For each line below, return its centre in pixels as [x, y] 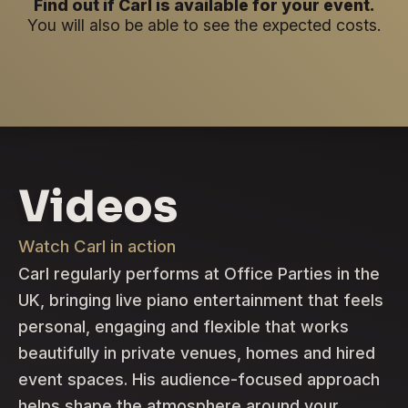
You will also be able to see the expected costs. [204, 25]
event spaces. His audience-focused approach [199, 379]
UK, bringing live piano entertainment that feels [201, 300]
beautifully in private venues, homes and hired [197, 352]
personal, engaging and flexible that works [184, 326]
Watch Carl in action [97, 245]
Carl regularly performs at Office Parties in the [199, 273]
